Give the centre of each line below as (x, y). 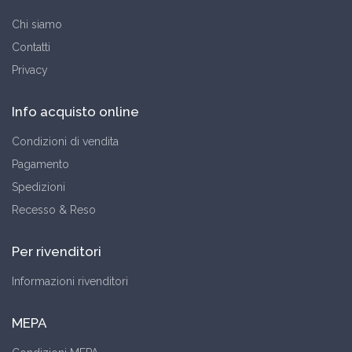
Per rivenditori (57, 251)
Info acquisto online (75, 111)
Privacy (30, 70)
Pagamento (40, 164)
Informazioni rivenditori (70, 281)
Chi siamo (37, 24)
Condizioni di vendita (65, 141)
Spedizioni (38, 187)
